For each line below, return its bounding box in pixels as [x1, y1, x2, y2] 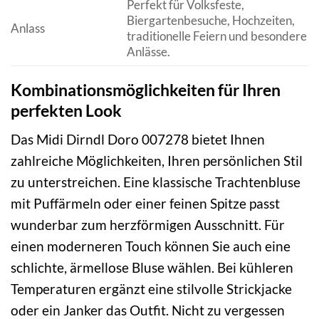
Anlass [11, 20, 45, 36]
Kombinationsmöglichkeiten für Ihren [11, 79, 281, 100]
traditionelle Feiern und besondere [126, 28, 307, 43]
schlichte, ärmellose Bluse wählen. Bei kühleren [11, 259, 293, 276]
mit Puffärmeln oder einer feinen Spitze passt [11, 195, 280, 212]
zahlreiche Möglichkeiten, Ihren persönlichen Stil [11, 152, 303, 169]
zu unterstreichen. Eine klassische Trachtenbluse [11, 174, 300, 191]
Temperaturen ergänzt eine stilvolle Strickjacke [11, 281, 292, 298]
